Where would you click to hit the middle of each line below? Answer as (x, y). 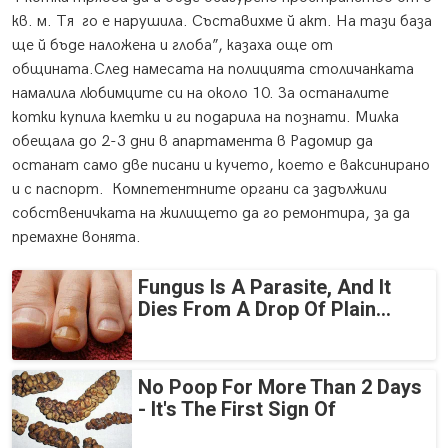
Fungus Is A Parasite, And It (264, 287)
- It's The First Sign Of (237, 409)
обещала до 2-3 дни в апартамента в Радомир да (192, 142)
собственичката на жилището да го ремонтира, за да (211, 214)
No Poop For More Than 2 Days (280, 387)
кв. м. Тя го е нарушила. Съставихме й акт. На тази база (222, 22)
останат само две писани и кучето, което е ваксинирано (221, 166)
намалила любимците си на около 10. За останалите (200, 94)
